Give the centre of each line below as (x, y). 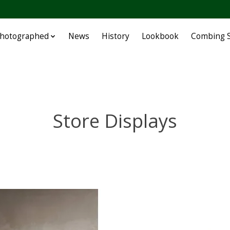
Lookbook (160, 36)
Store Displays (115, 120)
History (116, 36)
